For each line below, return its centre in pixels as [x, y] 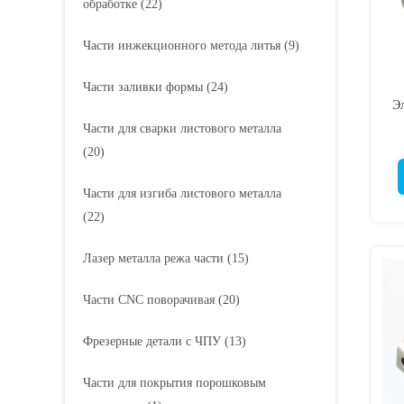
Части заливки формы [143, 87]
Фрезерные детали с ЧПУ [152, 341]
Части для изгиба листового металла [182, 193]
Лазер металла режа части [153, 258]
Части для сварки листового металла [182, 129]
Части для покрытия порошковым [174, 383]
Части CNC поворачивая [149, 300]
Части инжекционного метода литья [182, 46]
